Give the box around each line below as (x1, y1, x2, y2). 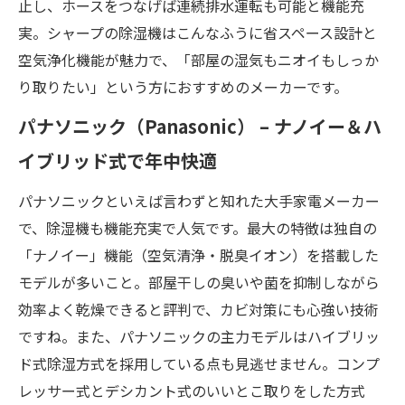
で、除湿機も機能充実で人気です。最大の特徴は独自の (18, 216, 377, 239)
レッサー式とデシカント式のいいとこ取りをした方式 (18, 379, 365, 401)
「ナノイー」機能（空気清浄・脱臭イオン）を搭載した (18, 243, 379, 266)
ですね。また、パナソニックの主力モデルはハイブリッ (18, 325, 380, 347)
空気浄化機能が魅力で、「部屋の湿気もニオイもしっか (18, 48, 379, 71)
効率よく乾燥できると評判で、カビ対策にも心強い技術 (18, 297, 379, 320)
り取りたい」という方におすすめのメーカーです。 (18, 75, 348, 98)
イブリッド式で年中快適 (18, 146, 217, 174)
